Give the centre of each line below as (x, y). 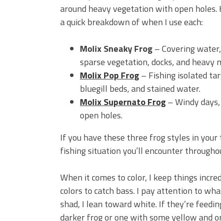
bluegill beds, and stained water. (140, 89)
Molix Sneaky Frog (116, 49)
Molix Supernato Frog (123, 102)
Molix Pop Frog (110, 75)
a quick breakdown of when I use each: (131, 22)
